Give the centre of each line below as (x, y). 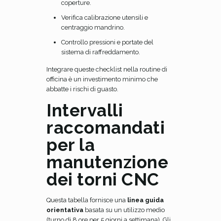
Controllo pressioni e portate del (107, 42)
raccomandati (106, 128)
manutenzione (107, 162)
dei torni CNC (103, 179)
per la (71, 145)
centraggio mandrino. (93, 27)
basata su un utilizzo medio (124, 210)
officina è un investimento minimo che (102, 79)
